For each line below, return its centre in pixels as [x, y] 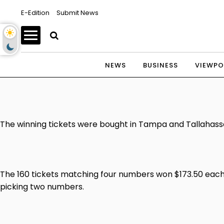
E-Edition [35, 13]
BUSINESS [160, 65]
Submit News [77, 13]
